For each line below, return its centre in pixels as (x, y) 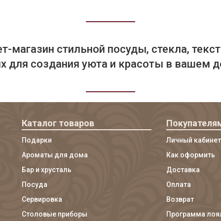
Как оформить (190, 155)
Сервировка (42, 199)
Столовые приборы (55, 214)
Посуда (35, 184)
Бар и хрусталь (47, 170)
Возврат (180, 199)
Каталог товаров (58, 123)
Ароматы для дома (55, 155)
